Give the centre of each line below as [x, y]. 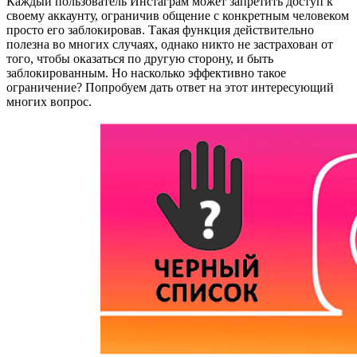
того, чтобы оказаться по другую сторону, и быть [140, 59]
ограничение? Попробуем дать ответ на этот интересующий [170, 88]
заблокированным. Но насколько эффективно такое [146, 73]
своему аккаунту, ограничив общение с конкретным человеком [178, 16]
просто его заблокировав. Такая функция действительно [160, 30]
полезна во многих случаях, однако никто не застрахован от [170, 45]
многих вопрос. [49, 102]
